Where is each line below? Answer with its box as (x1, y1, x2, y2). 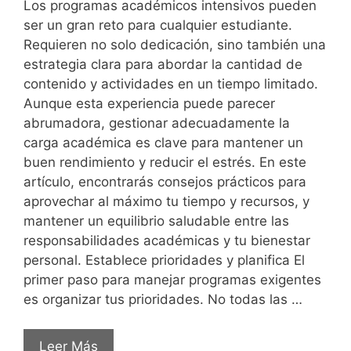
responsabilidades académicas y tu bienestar (24, 232, 310, 248)
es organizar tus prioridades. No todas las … (24, 291, 302, 307)
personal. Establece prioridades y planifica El (24, 251, 305, 268)
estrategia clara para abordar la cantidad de (24, 56, 302, 72)
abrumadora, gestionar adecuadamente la (24, 114, 290, 131)
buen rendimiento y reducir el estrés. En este (24, 154, 306, 170)
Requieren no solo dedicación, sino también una (24, 36, 326, 52)
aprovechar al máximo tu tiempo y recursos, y (24, 193, 309, 209)
